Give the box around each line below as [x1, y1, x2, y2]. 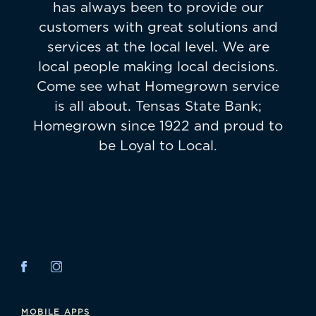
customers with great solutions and [38, 18, 278, 35]
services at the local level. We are [47, 38, 269, 55]
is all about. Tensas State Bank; [54, 97, 262, 114]
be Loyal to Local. [99, 137, 217, 154]
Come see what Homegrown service [37, 78, 279, 95]
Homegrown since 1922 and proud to [33, 117, 283, 134]
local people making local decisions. [37, 58, 279, 75]
